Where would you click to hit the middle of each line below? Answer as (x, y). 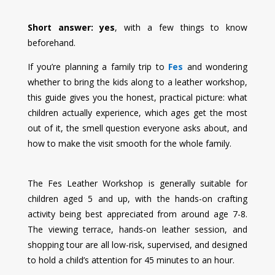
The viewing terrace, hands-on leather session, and (137, 230)
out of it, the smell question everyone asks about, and (137, 128)
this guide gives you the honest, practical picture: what (137, 98)
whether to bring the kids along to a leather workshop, (137, 82)
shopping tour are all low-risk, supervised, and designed (137, 245)
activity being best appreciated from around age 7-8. (137, 214)
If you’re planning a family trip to (98, 67)
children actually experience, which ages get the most (137, 113)
